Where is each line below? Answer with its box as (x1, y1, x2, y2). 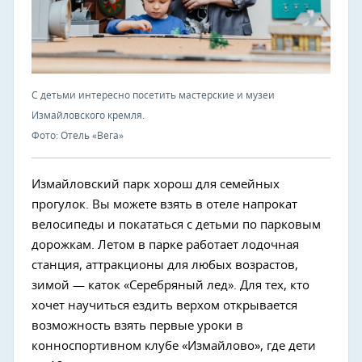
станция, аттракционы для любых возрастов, (32, 259, 298, 272)
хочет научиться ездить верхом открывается (32, 300, 297, 313)
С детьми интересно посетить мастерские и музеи (32, 90, 275, 101)
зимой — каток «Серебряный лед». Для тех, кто (32, 280, 309, 293)
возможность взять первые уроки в (32, 320, 243, 333)
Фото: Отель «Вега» (32, 131, 124, 141)
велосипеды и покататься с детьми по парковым (32, 219, 321, 232)
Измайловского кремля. (32, 111, 145, 121)
